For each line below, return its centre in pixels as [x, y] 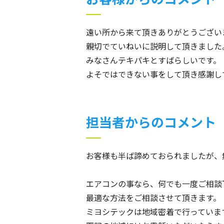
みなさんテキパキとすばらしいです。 [153, 60]
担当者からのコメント [151, 121]
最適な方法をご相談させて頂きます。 [153, 197]
